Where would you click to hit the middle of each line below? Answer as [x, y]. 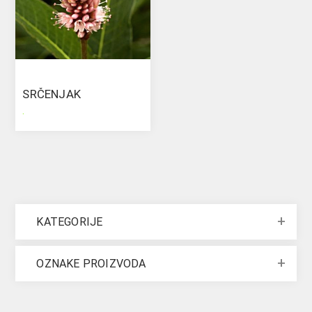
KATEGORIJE [70, 221]
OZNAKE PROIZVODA [91, 263]
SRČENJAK [52, 94]
